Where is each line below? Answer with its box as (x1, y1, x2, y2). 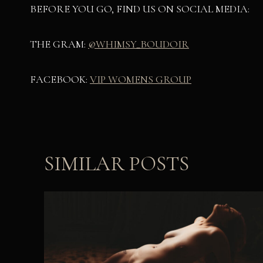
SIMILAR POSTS (44, 151, 189, 177)
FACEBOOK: (30, 73, 90, 86)
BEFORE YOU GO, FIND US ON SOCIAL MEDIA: (30, 2, 249, 16)
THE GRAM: (30, 38, 88, 51)
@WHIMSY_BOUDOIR (88, 38, 189, 51)
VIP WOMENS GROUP (90, 73, 191, 86)
